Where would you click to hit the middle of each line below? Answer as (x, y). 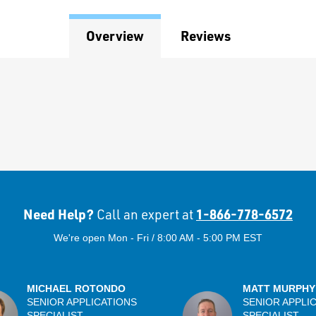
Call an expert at (145, 214)
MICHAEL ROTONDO (76, 288)
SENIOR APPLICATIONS (82, 302)
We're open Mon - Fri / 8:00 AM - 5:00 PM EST (158, 238)
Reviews (205, 36)
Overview (115, 36)
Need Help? (60, 214)
